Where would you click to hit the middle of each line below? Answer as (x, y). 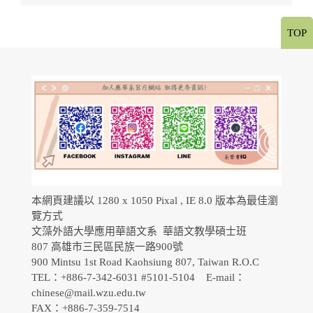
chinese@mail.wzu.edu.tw (89, 292)
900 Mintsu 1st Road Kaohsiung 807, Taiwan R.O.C (145, 262)
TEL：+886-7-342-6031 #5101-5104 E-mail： (138, 277)
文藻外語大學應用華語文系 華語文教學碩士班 (139, 231)
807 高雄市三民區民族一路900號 (110, 246)
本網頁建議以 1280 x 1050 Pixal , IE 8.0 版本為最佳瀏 (155, 200)
